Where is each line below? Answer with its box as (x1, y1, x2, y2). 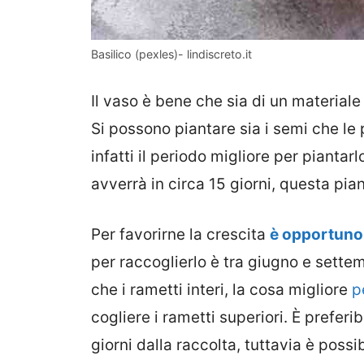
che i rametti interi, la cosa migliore (91, 280, 348, 300)
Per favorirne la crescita (91, 225, 270, 245)
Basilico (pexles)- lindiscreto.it (91, 47, 252, 62)
